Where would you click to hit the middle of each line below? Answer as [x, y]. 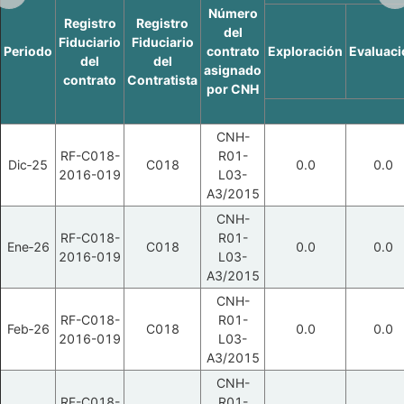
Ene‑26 [28, 247]
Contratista [162, 80]
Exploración [305, 51]
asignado [233, 70]
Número [233, 13]
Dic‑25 [28, 165]
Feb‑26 [28, 329]
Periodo [28, 51]
